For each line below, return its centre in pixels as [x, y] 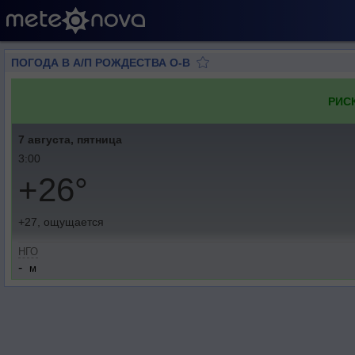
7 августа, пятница [70, 139]
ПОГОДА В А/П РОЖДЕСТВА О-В [101, 63]
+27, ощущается [61, 222]
